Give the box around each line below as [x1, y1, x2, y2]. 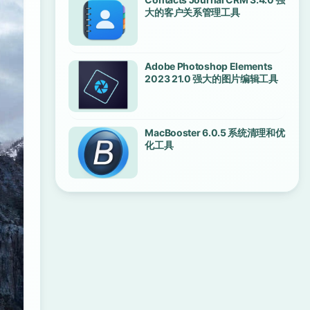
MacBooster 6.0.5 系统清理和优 [145, 127, 285, 138]
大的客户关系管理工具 [145, 6, 240, 18]
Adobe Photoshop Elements [145, 60, 273, 72]
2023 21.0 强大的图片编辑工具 [145, 73, 278, 84]
